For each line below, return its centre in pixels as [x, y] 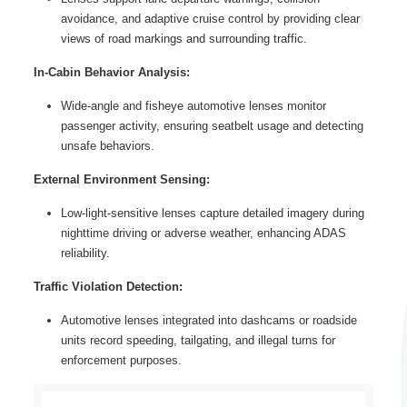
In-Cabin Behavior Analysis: [111, 73]
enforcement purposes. [121, 361]
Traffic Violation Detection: [108, 287]
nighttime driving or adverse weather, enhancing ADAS [203, 233]
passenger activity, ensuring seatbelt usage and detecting [212, 126]
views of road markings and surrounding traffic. [184, 39]
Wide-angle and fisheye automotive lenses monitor [193, 106]
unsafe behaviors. [107, 146]
